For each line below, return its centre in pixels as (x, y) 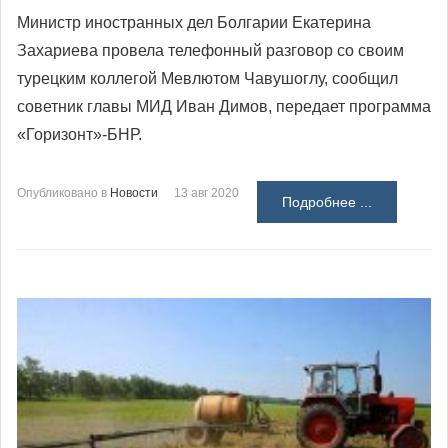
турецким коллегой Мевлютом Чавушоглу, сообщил (207, 78)
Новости (134, 192)
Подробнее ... (327, 201)
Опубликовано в (62, 192)
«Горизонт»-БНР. (79, 134)
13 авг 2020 (206, 192)
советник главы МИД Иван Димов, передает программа (224, 106)
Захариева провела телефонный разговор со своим (210, 50)
